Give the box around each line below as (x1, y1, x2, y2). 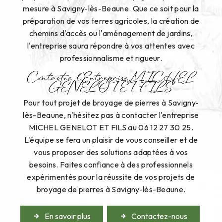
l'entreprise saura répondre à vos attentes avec (27, 40, 195, 51)
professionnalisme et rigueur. (59, 53, 163, 63)
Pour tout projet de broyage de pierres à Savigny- (23, 98, 199, 108)
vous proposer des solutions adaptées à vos (34, 147, 188, 158)
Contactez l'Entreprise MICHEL (27, 74, 195, 83)
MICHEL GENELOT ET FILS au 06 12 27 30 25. (28, 122, 194, 133)
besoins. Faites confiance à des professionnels (29, 160, 193, 170)
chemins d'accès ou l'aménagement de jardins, (29, 28, 193, 38)
